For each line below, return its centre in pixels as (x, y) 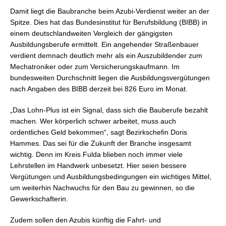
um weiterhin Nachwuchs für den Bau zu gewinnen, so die (102, 188)
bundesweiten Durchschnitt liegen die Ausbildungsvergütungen (110, 78)
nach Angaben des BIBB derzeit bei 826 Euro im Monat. (99, 89)
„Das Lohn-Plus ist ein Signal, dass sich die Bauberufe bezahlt (109, 110)
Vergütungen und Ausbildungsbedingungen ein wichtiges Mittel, (111, 177)
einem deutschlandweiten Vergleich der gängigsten (91, 33)
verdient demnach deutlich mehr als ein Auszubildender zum (106, 55)
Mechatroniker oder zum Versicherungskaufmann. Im (95, 67)
